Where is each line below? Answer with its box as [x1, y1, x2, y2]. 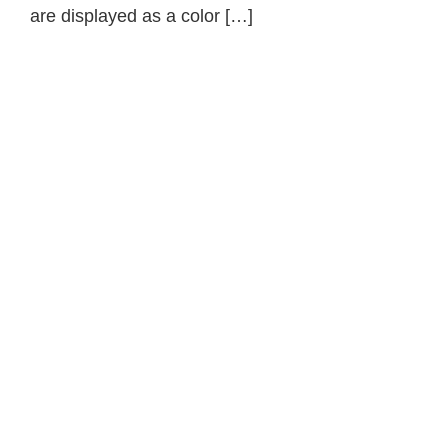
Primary [29, 101, 122, 132]
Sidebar [29, 133, 122, 164]
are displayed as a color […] [30, 6, 253, 27]
